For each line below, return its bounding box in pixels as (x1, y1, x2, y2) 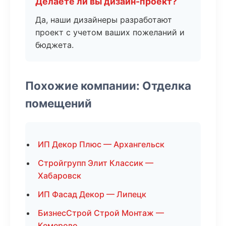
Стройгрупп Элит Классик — (38, 158, 153, 168)
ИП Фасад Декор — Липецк (38, 189, 146, 199)
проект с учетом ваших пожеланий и (35, 27, 185, 37)
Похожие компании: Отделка (25, 79, 191, 92)
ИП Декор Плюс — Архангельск (38, 139, 164, 149)
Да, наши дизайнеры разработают (35, 15, 172, 25)
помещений (25, 96, 92, 110)
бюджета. (35, 40, 74, 50)
